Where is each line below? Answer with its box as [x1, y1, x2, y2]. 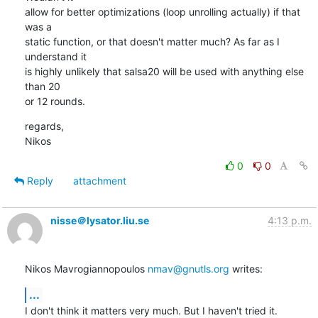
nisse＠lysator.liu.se [50, 214, 149, 226]
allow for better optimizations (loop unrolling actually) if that [24, 5, 300, 18]
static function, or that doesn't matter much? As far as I [24, 35, 280, 48]
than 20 [24, 79, 60, 92]
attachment [72, 174, 126, 187]
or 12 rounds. [24, 94, 85, 107]
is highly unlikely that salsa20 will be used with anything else [24, 65, 304, 77]
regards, [24, 119, 64, 132]
